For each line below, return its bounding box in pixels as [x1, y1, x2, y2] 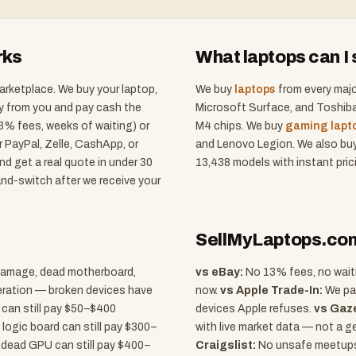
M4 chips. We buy [195, 120, 285, 132]
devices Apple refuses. [195, 303, 311, 315]
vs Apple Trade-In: [220, 284, 323, 296]
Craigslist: [195, 339, 256, 351]
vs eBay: [195, 266, 243, 278]
